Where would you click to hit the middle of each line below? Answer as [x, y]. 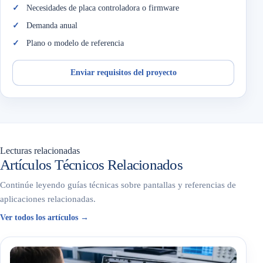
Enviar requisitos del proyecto [123, 73]
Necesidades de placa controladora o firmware [103, 8]
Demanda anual [52, 26]
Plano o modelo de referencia [75, 43]
